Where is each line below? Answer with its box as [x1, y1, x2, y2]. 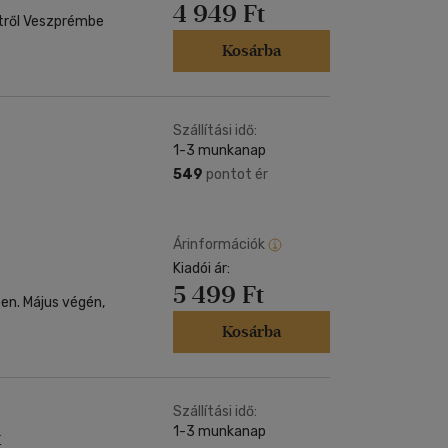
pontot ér [203, 166, 268, 183]
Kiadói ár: [173, 260, 230, 277]
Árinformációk [173, 235, 265, 253]
